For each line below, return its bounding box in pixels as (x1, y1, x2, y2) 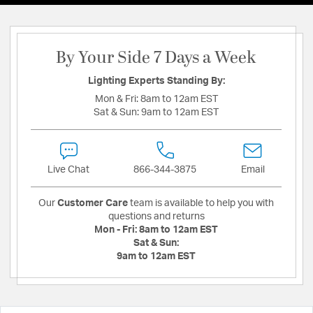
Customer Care (57, 198, 128, 208)
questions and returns (108, 212, 205, 221)
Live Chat (48, 165, 90, 175)
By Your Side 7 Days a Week (56, 45, 256, 71)
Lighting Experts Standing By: (87, 76, 225, 86)
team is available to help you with (128, 198, 274, 208)
